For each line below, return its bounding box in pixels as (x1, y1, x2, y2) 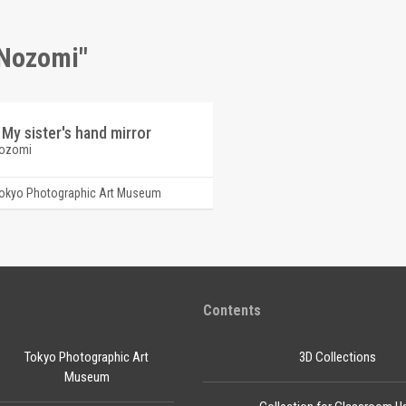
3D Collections (298, 349, 376, 365)
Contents (203, 302, 261, 319)
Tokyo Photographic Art (24, 349, 150, 365)
